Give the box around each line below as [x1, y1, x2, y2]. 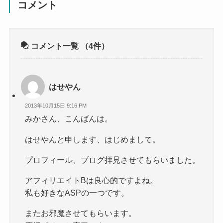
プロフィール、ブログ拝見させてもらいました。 [25, 155, 201, 164]
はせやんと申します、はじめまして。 [25, 134, 161, 144]
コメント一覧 [29, 41, 81, 51]
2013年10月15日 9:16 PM [25, 102, 87, 109]
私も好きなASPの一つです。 [25, 188, 129, 197]
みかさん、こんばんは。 [25, 114, 113, 123]
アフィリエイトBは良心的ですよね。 [25, 175, 158, 185]
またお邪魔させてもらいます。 [25, 208, 137, 218]
